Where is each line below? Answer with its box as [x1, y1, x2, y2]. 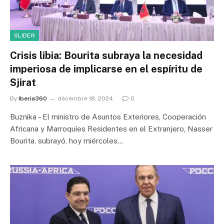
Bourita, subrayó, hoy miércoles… [10, 136, 123, 145]
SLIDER [14, 32, 35, 38]
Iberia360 [18, 94, 47, 102]
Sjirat [10, 76, 36, 88]
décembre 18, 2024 [57, 94, 113, 102]
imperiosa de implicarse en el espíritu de [10, 62, 202, 75]
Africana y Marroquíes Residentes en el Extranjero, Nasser [10, 124, 212, 133]
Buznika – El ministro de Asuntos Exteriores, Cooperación [10, 112, 206, 121]
